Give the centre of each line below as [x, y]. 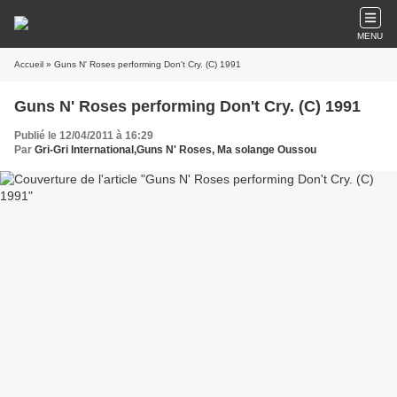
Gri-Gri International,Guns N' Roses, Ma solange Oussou [175, 150]
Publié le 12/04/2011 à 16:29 [84, 136]
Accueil [29, 64]
